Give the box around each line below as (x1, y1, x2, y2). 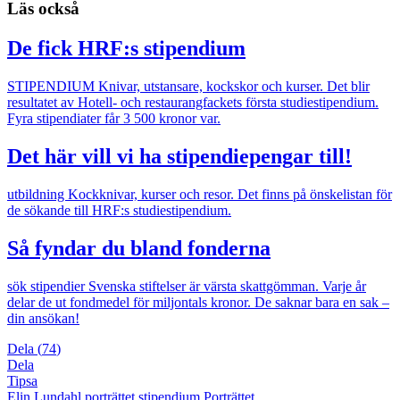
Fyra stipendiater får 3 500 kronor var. (7, 111, 221, 127)
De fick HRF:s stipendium (7, 37, 246, 61)
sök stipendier (7, 278, 88, 294)
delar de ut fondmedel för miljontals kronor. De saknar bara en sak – (7, 294, 389, 310)
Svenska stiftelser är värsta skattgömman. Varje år (88, 278, 366, 294)
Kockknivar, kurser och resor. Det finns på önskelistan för (68, 187, 392, 203)
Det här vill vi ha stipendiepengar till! (7, 145, 352, 169)
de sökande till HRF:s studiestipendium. (7, 203, 231, 219)
